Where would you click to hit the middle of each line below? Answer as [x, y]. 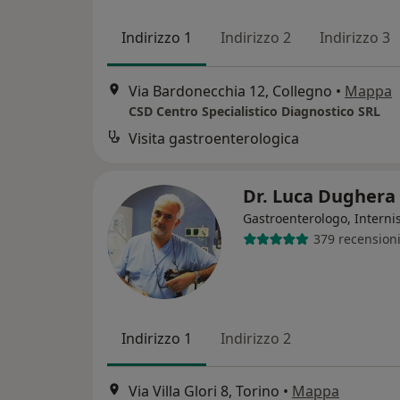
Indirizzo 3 [355, 38]
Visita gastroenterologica [214, 138]
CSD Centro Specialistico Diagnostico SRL [254, 111]
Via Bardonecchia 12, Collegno [230, 91]
